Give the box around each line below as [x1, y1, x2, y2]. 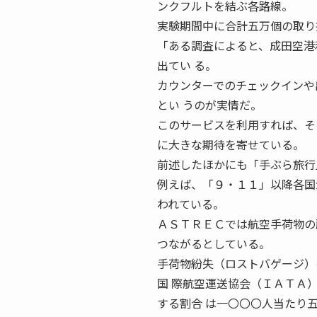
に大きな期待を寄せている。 [157, 136, 304, 153]
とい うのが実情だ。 [157, 96, 262, 113]
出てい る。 [157, 57, 217, 74]
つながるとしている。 [157, 235, 270, 252]
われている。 [157, 195, 224, 212]
